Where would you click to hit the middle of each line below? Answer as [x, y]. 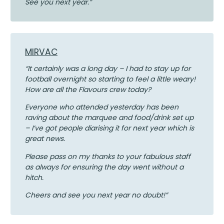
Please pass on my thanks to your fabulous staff [107, 156]
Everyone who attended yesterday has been [101, 107]
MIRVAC [41, 52]
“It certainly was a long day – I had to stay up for [107, 69]
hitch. [34, 177]
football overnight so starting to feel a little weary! [111, 79]
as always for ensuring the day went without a [104, 167]
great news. [47, 139]
